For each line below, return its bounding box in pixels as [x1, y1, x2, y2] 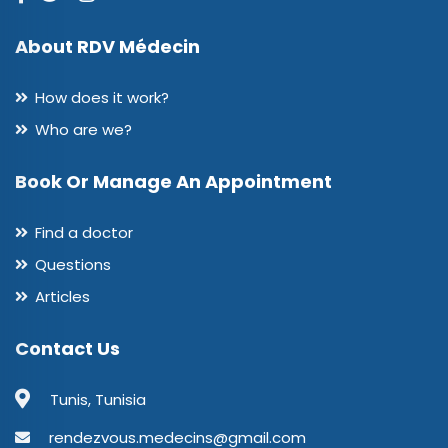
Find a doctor [35, 222, 133, 243]
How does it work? [35, 87, 169, 108]
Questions [35, 254, 111, 275]
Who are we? [35, 119, 132, 140]
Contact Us [15, 336, 120, 361]
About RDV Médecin [15, 34, 200, 59]
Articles [35, 286, 90, 307]
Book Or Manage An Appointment [15, 169, 332, 194]
